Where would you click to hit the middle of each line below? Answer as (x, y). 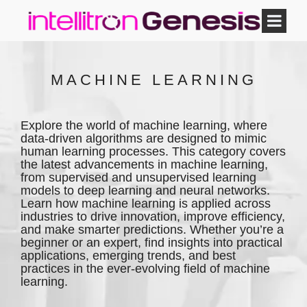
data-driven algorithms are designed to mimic (144, 138)
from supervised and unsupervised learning (138, 177)
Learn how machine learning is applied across (146, 204)
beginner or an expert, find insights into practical (151, 243)
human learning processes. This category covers (153, 151)
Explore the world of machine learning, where (144, 125)
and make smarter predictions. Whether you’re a (152, 230)
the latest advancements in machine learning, (144, 164)
